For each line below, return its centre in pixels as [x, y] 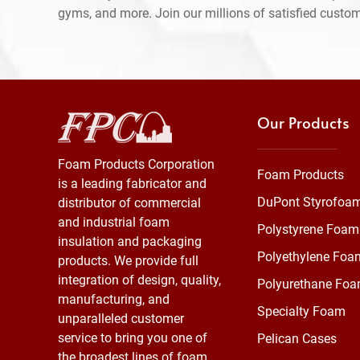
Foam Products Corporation [136, 164]
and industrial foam [114, 222]
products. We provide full [128, 261]
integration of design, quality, [139, 280]
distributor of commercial [129, 203]
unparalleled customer [121, 319]
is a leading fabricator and [132, 184]
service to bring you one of [133, 338]
